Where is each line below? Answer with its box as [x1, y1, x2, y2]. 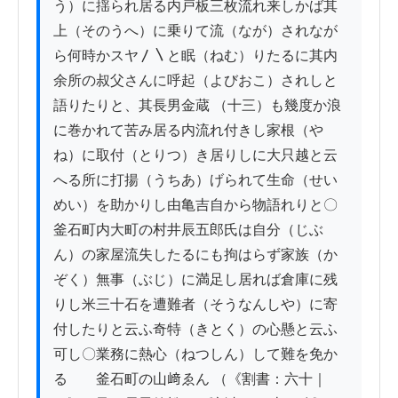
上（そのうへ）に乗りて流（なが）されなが [53, 23, 338, 39]
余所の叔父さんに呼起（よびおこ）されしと [53, 73, 338, 89]
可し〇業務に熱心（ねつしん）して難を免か [53, 346, 338, 362]
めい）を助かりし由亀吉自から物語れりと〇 [53, 197, 338, 213]
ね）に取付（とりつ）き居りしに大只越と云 [53, 147, 338, 163]
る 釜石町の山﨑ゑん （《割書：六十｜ [53, 371, 327, 387]
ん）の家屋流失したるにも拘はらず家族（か [53, 247, 338, 263]
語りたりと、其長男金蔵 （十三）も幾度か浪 [53, 98, 341, 114]
